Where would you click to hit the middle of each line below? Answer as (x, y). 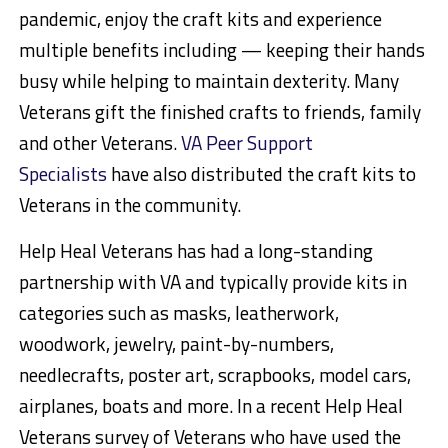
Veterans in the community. (129, 205)
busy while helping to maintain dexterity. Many (208, 81)
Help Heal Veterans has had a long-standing (195, 251)
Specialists (62, 174)
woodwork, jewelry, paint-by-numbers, (176, 344)
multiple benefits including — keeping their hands (221, 50)
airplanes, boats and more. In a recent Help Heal (210, 406)
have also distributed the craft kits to (261, 174)
